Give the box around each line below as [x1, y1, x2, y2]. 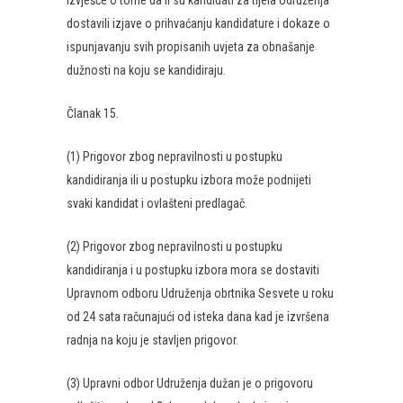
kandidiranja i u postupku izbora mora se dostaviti [67, 263, 319, 277]
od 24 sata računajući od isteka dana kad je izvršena [67, 309, 329, 324]
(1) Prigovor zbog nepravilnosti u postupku [67, 149, 282, 164]
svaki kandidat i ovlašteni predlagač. [67, 196, 247, 210]
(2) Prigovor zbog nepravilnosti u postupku [67, 239, 282, 254]
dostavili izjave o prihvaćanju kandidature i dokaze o [67, 16, 330, 31]
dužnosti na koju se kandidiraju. [67, 63, 226, 77]
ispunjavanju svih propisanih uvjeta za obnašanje [67, 40, 315, 54]
